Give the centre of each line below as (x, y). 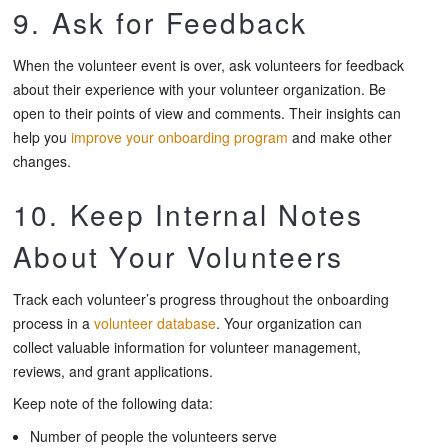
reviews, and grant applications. (113, 370)
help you (42, 136)
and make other (340, 136)
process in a (53, 322)
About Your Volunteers (178, 255)
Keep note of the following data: (113, 403)
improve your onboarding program (179, 136)
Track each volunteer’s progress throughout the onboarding (201, 298)
